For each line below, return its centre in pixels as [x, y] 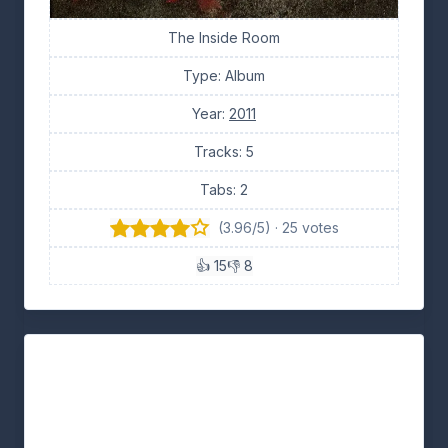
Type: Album [224, 76]
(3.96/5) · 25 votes [278, 228]
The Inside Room [224, 38]
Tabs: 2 [224, 190]
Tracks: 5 [224, 152]
